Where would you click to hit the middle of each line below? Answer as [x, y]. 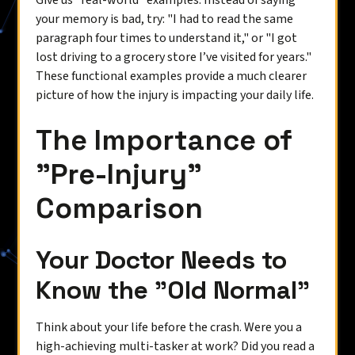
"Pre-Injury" [119, 174]
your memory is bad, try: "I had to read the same [165, 19]
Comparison [120, 208]
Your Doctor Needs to [162, 260]
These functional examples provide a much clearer [172, 76]
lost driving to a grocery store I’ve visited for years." [174, 57]
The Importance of [164, 140]
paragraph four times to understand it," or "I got [167, 38]
